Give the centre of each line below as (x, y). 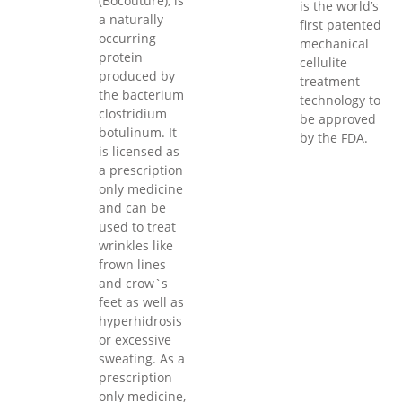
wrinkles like (136, 246)
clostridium (133, 114)
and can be (132, 208)
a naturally (131, 20)
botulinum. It (138, 133)
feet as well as (141, 302)
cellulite (323, 63)
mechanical (334, 44)
